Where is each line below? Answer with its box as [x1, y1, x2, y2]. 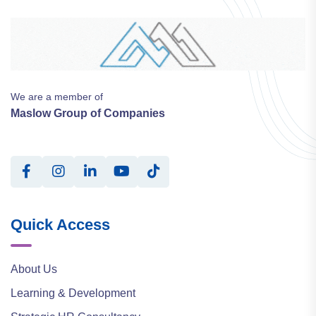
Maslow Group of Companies [11, 107, 165, 119]
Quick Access [11, 215, 110, 233]
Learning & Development [11, 286, 135, 299]
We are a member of [11, 90, 103, 102]
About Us [11, 262, 57, 275]
